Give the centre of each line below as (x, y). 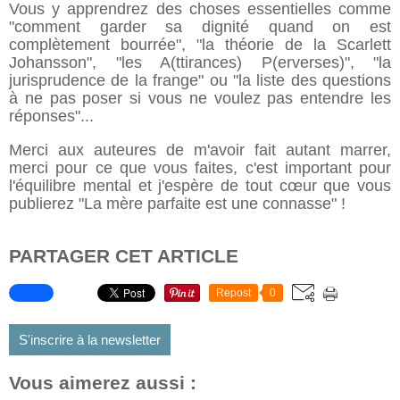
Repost (233, 293)
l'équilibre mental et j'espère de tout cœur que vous (200, 186)
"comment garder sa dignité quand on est (200, 27)
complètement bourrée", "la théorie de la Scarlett (200, 45)
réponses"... (51, 116)
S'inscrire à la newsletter (90, 341)
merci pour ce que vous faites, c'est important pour (200, 168)
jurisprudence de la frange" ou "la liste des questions (200, 80)
